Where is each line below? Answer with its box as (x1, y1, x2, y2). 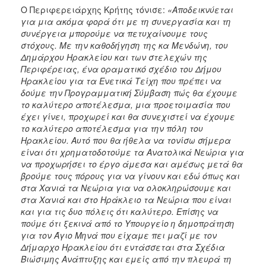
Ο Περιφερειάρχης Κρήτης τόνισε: (21, 3, 167, 15)
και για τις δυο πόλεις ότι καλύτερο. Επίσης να (21, 205, 218, 217)
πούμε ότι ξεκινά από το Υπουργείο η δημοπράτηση (21, 217, 235, 229)
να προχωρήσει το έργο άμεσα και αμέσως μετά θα (21, 157, 243, 170)
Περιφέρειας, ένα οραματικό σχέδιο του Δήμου (21, 62, 221, 75)
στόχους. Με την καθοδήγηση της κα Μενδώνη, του (21, 39, 228, 51)
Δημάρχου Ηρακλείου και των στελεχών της (21, 50, 207, 63)
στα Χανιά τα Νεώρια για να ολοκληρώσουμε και (21, 181, 231, 194)
